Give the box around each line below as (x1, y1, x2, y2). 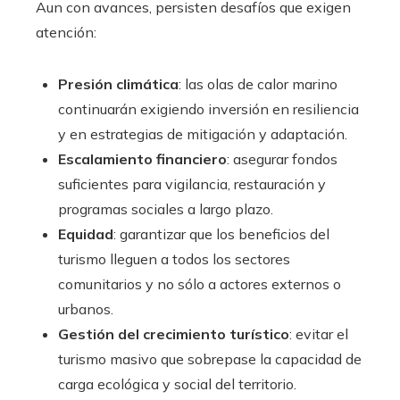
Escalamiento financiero (58, 150, 227, 169)
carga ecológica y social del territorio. (58, 375, 296, 394)
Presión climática (58, 75, 179, 94)
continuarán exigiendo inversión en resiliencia (58, 100, 359, 119)
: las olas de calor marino (179, 75, 337, 94)
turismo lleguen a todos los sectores (58, 250, 290, 269)
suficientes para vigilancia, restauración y (58, 175, 326, 194)
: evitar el (289, 325, 348, 344)
